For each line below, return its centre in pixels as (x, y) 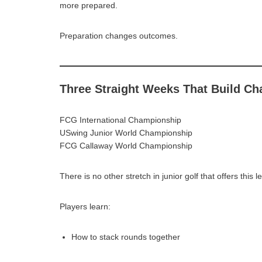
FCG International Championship (120, 120)
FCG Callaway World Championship (126, 145)
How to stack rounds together (126, 237)
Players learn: (85, 206)
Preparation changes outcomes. (119, 35)
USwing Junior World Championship (126, 132)
